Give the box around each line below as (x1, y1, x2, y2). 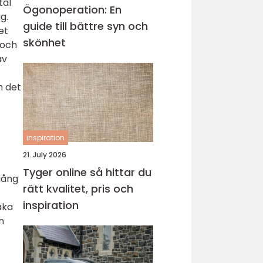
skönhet (23, 35, 66, 50)
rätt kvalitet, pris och (23, 181, 133, 196)
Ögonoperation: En (23, 2, 122, 17)
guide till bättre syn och (23, 19, 148, 33)
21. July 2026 (23, 150, 66, 160)
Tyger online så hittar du (23, 165, 90, 180)
